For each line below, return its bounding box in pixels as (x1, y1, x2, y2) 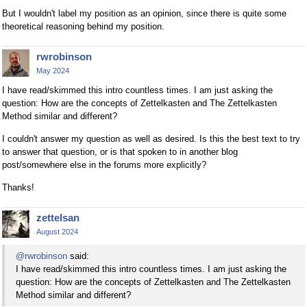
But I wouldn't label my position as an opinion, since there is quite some (2, 8, 286, 19)
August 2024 (36, 228, 78, 236)
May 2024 (36, 66, 69, 75)
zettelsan (36, 212, 79, 224)
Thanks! (2, 182, 34, 193)
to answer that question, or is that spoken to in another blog (2, 147, 238, 158)
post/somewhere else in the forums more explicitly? (2, 160, 206, 171)
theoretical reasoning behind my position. (2, 21, 164, 32)
